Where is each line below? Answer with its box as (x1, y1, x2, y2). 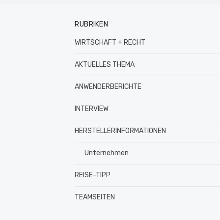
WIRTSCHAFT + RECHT (75, 38, 145, 47)
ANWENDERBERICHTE (75, 82, 141, 91)
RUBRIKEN (75, 20, 108, 28)
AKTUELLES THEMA (75, 60, 135, 69)
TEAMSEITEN (75, 193, 115, 201)
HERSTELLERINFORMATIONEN (75, 127, 166, 135)
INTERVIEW (75, 105, 109, 113)
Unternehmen (84, 149, 129, 157)
